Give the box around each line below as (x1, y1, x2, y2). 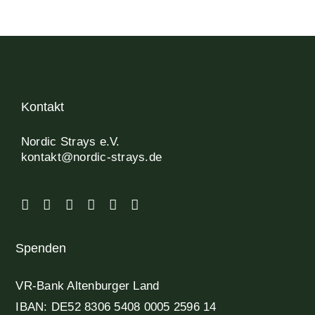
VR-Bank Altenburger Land (15, 278, 160, 292)
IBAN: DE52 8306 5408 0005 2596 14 (15, 300, 217, 314)
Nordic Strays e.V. (20, 134, 120, 148)
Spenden (15, 240, 67, 255)
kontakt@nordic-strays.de (20, 150, 162, 164)
